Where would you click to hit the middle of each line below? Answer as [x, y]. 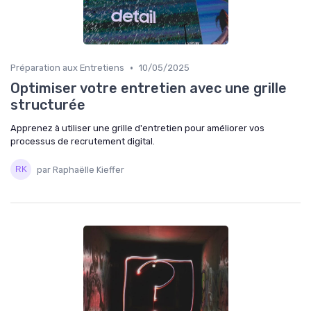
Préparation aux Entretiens [67, 68]
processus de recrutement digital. [83, 142]
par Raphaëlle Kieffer [81, 169]
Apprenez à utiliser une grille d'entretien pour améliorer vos [137, 128]
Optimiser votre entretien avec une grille [149, 89]
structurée [48, 105]
